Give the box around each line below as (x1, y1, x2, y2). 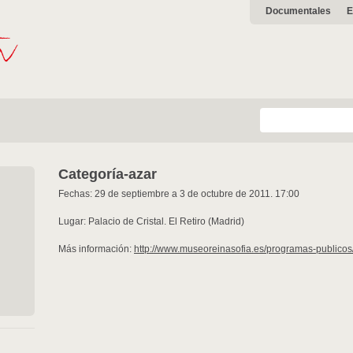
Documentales (266, 6, 331, 17)
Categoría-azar (58, 166, 157, 182)
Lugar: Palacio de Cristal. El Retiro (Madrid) (58, 216, 244, 227)
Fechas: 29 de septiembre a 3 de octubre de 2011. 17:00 (58, 188, 299, 199)
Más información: (58, 243, 134, 255)
